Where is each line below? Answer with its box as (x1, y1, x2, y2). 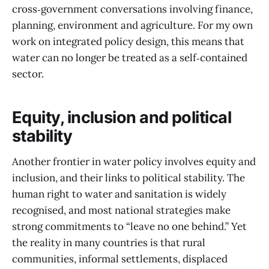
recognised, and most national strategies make (12, 203, 231, 217)
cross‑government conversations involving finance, (12, 2, 253, 16)
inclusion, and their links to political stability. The (12, 171, 245, 184)
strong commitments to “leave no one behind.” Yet (12, 219, 247, 233)
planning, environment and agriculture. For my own (12, 18, 253, 32)
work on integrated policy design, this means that (12, 34, 244, 48)
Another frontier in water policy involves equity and (12, 154, 256, 168)
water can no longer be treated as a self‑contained (12, 50, 247, 64)
